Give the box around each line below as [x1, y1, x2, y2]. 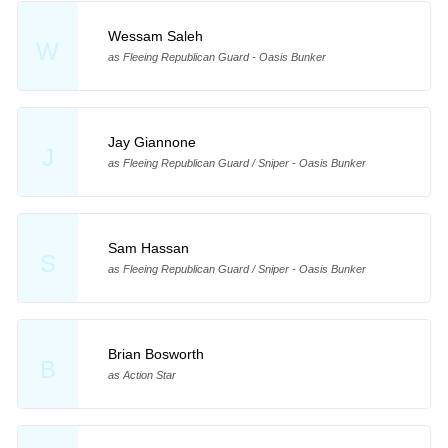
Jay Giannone [107, 134, 196, 151]
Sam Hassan [107, 240, 189, 257]
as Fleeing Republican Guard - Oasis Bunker [107, 51, 326, 64]
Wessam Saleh [107, 28, 203, 45]
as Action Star [107, 369, 176, 382]
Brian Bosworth [107, 346, 204, 363]
